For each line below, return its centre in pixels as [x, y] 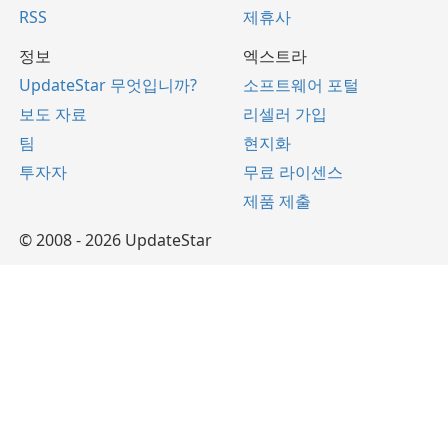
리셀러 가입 [285, 114]
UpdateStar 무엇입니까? [108, 85]
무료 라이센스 [293, 172]
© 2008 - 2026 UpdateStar [115, 240]
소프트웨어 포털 [301, 85]
